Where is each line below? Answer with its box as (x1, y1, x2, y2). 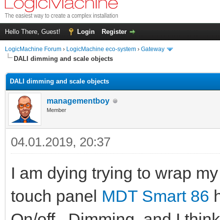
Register (102, 28, 127, 36)
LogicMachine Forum (5, 46, 61, 53)
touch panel (11, 187, 102, 206)
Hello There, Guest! (5, 28, 62, 36)
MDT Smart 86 (102, 187, 209, 206)
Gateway (141, 46, 165, 53)
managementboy (47, 97, 110, 106)
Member (47, 107, 66, 113)
